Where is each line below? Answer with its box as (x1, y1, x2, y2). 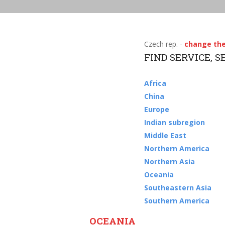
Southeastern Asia (144, 183, 211, 192)
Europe (144, 104, 169, 114)
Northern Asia (144, 157, 195, 166)
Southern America (144, 196, 209, 205)
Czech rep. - (144, 39, 184, 49)
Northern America (144, 144, 209, 153)
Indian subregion (144, 118, 205, 127)
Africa (144, 78, 166, 88)
